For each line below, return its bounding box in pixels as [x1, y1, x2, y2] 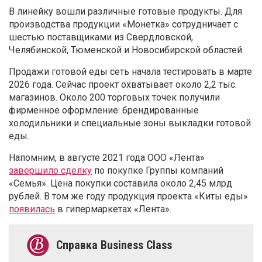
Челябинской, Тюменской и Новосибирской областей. [9, 44, 244, 56]
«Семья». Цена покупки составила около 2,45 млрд [9, 178, 232, 189]
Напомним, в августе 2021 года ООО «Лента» [9, 152, 205, 164]
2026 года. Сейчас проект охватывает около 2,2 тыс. [9, 79, 237, 91]
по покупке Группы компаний [92, 165, 223, 177]
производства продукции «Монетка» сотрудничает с [9, 19, 238, 30]
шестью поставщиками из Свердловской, [9, 32, 193, 43]
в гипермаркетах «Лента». [55, 204, 171, 215]
